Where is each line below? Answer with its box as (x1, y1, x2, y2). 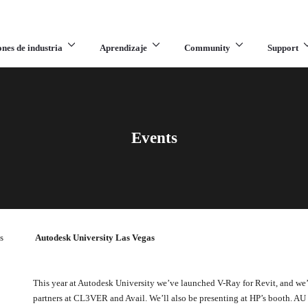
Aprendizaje (99, 43, 147, 53)
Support (267, 43, 298, 53)
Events (131, 129, 177, 147)
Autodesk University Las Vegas (34, 232, 155, 243)
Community (184, 43, 230, 53)
